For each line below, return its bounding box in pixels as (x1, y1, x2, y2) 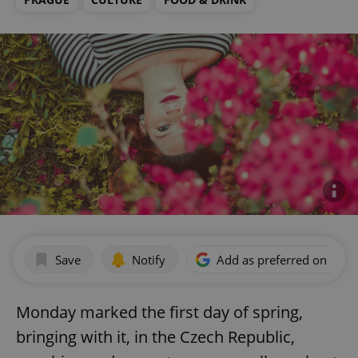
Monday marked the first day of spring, (16, 301, 303, 324)
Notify (132, 251, 165, 268)
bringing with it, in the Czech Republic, (16, 326, 295, 348)
